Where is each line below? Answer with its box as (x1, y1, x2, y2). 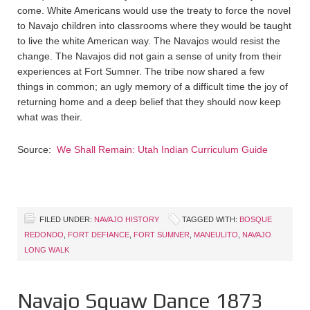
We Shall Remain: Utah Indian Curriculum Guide (57, 143, 268, 155)
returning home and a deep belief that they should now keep (17, 95, 281, 107)
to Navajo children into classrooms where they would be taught (17, 19, 291, 31)
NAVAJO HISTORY (94, 215, 159, 224)
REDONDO (24, 230, 64, 239)
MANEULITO (194, 230, 238, 239)
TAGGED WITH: (182, 215, 239, 224)
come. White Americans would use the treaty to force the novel (17, 4, 291, 16)
